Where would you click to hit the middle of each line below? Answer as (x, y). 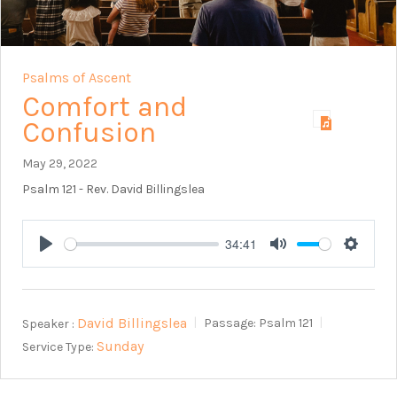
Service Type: (58, 346)
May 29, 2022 (60, 164)
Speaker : (48, 323)
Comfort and (105, 107)
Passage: (230, 323)
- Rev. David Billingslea (140, 190)
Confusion (89, 133)
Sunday (120, 346)
